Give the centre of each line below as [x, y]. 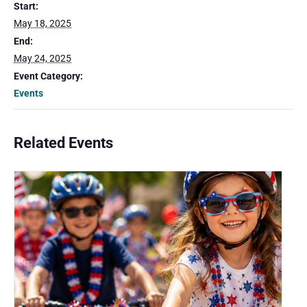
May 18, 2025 [42, 23]
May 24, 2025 [42, 58]
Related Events [63, 143]
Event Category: [48, 76]
